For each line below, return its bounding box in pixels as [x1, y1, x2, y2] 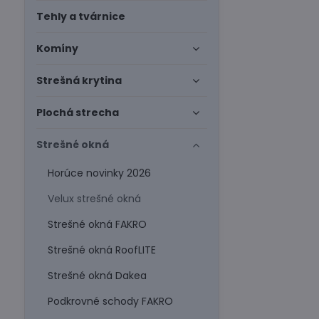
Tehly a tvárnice [36, 9, 125, 23]
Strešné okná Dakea [47, 268, 147, 283]
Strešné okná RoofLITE [47, 243, 156, 257]
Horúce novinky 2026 [47, 166, 151, 180]
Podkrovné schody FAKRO [47, 294, 173, 308]
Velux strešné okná [47, 192, 141, 206]
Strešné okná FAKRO [47, 217, 147, 231]
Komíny [36, 41, 78, 56]
